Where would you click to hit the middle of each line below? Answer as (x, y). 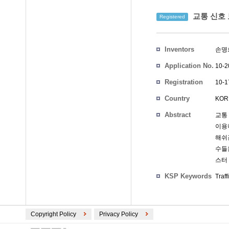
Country (177, 98)
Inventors (179, 49)
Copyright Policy (53, 214)
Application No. (189, 66)
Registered (172, 17)
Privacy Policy (119, 214)
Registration (184, 82)
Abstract (178, 115)
